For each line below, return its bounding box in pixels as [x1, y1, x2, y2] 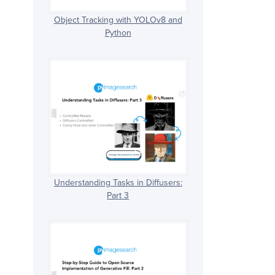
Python [104, 28, 131, 39]
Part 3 [107, 190, 130, 201]
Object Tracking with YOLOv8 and [53, 15, 182, 26]
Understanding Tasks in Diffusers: [53, 177, 182, 188]
